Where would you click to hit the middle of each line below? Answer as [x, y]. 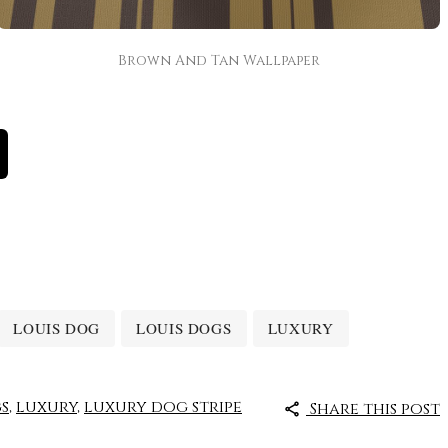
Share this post [373, 409]
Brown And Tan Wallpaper [218, 60]
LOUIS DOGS [184, 327]
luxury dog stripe [163, 407]
